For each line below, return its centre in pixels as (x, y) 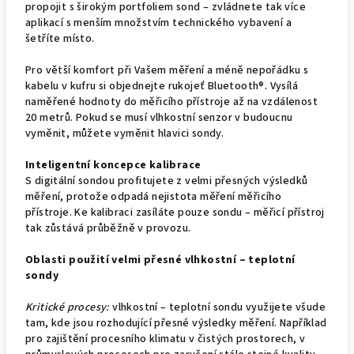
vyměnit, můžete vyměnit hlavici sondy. (126, 134)
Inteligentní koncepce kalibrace (113, 165)
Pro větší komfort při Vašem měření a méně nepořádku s (167, 70)
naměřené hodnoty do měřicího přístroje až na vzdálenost (171, 102)
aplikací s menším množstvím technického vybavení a (158, 23)
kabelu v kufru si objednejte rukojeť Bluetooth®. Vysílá (162, 86)
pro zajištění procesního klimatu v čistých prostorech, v (166, 339)
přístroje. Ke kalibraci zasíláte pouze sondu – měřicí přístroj (175, 213)
